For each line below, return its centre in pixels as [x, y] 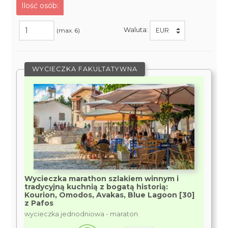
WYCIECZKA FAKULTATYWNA [85, 69]
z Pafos [39, 203]
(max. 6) [68, 30]
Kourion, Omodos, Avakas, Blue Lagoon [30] [110, 195]
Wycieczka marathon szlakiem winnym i [102, 179]
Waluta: [136, 30]
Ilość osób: [40, 6]
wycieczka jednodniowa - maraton [81, 214]
